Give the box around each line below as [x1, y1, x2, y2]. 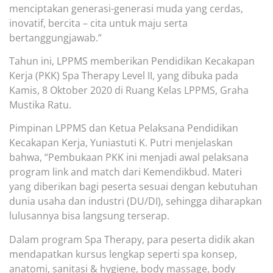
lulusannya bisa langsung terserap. [9, 209, 169, 223]
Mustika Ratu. [9, 97, 71, 112]
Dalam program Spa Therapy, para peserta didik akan [9, 232, 255, 246]
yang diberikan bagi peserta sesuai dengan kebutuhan [9, 180, 258, 194]
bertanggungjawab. [9, 30, 98, 44]
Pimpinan [9, 121, 55, 135]
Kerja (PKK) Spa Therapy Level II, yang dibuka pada [9, 68, 238, 82]
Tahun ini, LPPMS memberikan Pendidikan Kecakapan [9, 54, 255, 68]
